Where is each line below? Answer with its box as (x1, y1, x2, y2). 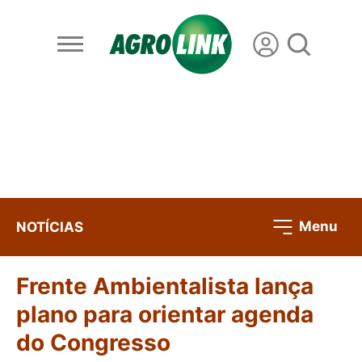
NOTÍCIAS (16, 218, 83, 235)
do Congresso (16, 329, 170, 357)
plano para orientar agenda (16, 301, 314, 329)
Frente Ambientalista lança (16, 272, 314, 301)
